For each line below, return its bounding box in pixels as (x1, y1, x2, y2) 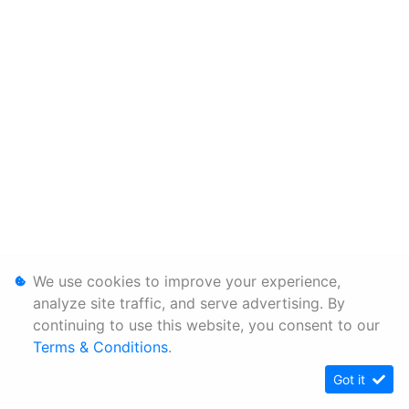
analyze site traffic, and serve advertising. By (33, 294, 345, 312)
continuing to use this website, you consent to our (33, 316, 380, 334)
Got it (333, 372, 369, 387)
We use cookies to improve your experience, (33, 272, 341, 290)
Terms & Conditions (33, 338, 168, 356)
